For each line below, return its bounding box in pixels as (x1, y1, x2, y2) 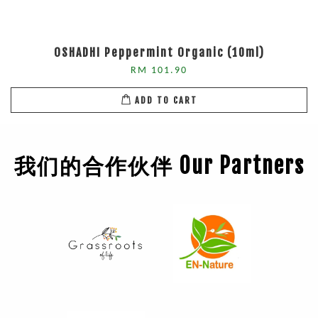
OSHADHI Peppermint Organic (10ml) (53, 45, 265, 60)
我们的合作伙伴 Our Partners (13, 153, 305, 180)
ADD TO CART (134, 94, 197, 106)
